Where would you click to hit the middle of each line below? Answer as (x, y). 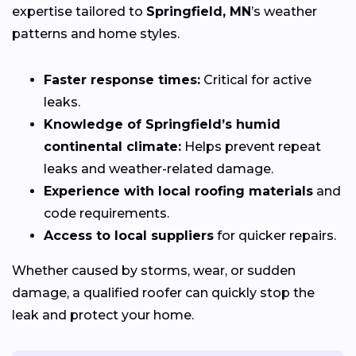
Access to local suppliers (129, 235)
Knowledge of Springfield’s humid (162, 124)
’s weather (284, 11)
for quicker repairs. (275, 235)
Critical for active (256, 79)
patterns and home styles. (96, 33)
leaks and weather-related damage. (159, 168)
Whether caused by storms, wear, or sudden (154, 270)
